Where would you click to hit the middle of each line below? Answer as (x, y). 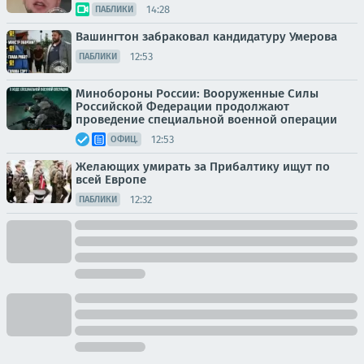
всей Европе (111, 180)
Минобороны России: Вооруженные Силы (197, 93)
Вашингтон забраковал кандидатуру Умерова (206, 37)
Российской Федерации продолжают (182, 106)
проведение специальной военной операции (206, 119)
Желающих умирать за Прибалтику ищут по (203, 167)
